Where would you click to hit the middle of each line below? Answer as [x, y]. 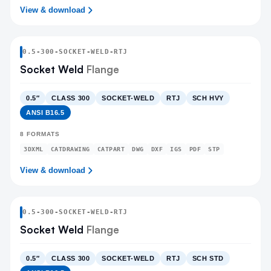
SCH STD [208, 258]
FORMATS [42, 134]
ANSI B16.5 [45, 113]
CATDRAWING [70, 149]
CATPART [111, 149]
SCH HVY [208, 98]
